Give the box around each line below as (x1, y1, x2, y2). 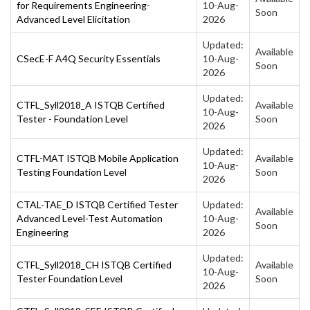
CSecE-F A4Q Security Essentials (17, 52, 161, 64)
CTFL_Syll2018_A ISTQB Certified (17, 98, 165, 111)
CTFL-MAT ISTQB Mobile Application (17, 152, 179, 164)
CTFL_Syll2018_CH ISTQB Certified (17, 258, 172, 271)
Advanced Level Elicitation (17, 12, 130, 25)
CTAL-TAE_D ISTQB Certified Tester (17, 198, 178, 210)
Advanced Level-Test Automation (17, 212, 163, 224)
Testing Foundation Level (17, 165, 127, 178)
